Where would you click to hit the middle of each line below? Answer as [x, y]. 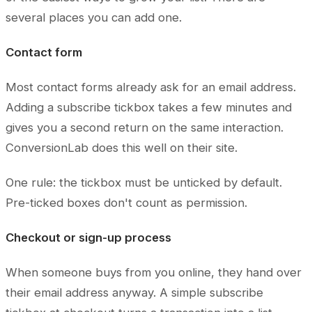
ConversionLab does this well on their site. [122, 148]
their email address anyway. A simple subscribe [134, 293]
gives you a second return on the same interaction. [145, 128]
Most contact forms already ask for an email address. [151, 87]
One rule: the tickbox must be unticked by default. [144, 183]
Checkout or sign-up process [88, 238]
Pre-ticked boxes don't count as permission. [126, 203]
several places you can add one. [94, 18]
